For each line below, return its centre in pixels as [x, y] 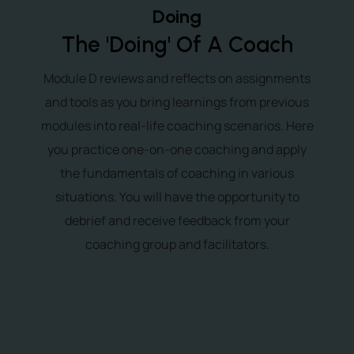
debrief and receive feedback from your [177, 220]
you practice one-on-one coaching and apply [177, 149]
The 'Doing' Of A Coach [177, 44]
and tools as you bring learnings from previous [177, 102]
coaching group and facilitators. [177, 244]
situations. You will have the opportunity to [177, 197]
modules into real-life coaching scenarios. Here [177, 126]
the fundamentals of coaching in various [177, 173]
